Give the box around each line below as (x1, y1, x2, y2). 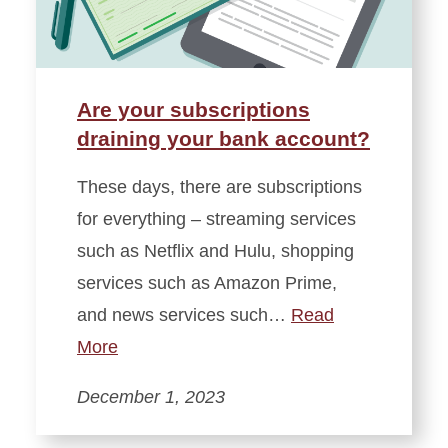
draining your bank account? (77, 126, 370, 150)
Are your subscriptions (77, 97, 310, 121)
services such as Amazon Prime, (77, 272, 337, 293)
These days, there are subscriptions (77, 176, 362, 197)
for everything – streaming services (77, 208, 356, 229)
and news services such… (77, 304, 291, 325)
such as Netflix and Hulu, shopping (77, 240, 354, 261)
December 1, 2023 (77, 386, 225, 407)
